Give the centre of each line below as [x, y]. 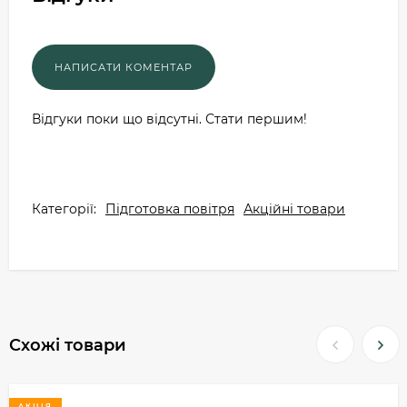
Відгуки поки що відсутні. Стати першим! [169, 119]
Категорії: [64, 209]
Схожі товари [68, 345]
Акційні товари [294, 209]
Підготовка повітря [170, 209]
